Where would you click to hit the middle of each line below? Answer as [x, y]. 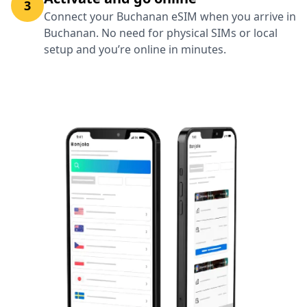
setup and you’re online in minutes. [135, 49]
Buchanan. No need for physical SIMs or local [161, 33]
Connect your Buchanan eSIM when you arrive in [170, 16]
